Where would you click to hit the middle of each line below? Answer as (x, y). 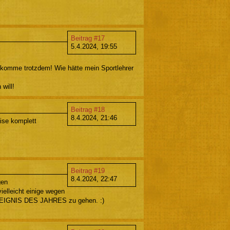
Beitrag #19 (88, 171)
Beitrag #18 (88, 109)
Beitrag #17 (88, 38)
